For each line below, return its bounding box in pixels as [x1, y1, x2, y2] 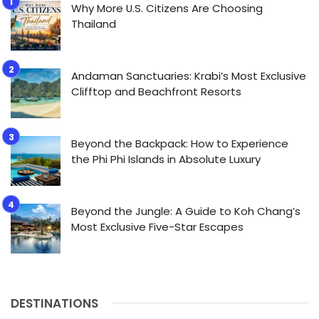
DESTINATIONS [11, 294, 98, 312]
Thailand [71, 16, 116, 31]
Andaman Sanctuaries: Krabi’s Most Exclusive [71, 68, 306, 83]
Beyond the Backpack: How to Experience [71, 135, 288, 151]
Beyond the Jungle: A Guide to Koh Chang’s [71, 203, 300, 219]
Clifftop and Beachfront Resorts [71, 83, 241, 99]
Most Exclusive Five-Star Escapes [71, 219, 244, 234]
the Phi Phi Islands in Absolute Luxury [71, 151, 261, 167]
